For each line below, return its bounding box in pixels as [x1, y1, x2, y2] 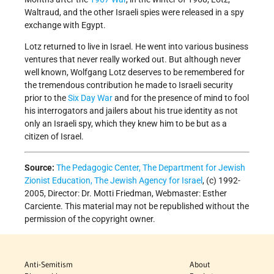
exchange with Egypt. [24, 20, 106, 31]
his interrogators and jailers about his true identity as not [24, 106, 238, 116]
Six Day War [68, 93, 113, 103]
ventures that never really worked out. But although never [24, 54, 241, 65]
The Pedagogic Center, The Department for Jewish [56, 163, 245, 173]
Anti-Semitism [24, 259, 73, 270]
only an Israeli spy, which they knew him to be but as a [24, 119, 227, 129]
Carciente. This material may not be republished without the [24, 201, 249, 212]
